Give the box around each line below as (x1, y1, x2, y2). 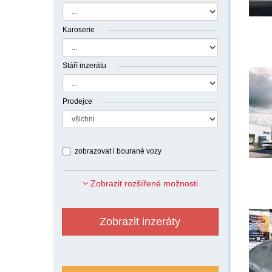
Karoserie (63, 25, 95, 34)
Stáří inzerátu (63, 61, 106, 70)
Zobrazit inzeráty (100, 216, 181, 228)
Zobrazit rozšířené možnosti (87, 178, 198, 188)
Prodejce (63, 97, 92, 106)
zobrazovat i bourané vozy (75, 147, 161, 155)
